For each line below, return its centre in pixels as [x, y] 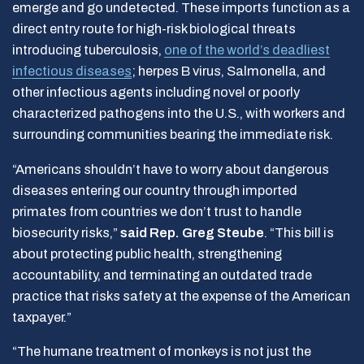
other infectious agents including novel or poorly [156, 92]
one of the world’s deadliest [247, 50]
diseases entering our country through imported [155, 190]
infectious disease [68, 71]
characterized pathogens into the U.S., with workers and [179, 113]
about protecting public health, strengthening [147, 253]
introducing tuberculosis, [88, 50]
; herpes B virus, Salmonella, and [229, 71]
